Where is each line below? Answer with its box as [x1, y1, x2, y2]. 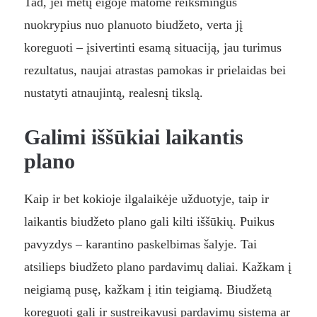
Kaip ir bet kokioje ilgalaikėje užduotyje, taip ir [23, 191, 269, 206]
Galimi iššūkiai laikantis [23, 125, 243, 149]
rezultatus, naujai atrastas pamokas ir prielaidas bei [23, 62, 286, 77]
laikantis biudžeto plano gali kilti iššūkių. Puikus [23, 214, 275, 229]
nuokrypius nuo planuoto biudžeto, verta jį [23, 17, 243, 32]
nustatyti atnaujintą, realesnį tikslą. [23, 85, 203, 100]
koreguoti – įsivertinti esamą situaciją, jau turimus [23, 40, 282, 54]
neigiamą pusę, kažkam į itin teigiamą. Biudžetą [23, 282, 272, 296]
